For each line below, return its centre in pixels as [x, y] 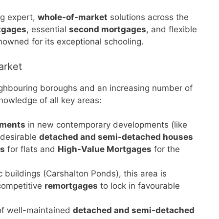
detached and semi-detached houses [116, 137]
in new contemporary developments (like [106, 125]
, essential [48, 29]
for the [166, 149]
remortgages [71, 186]
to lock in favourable [139, 186]
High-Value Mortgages [105, 149]
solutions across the [148, 17]
